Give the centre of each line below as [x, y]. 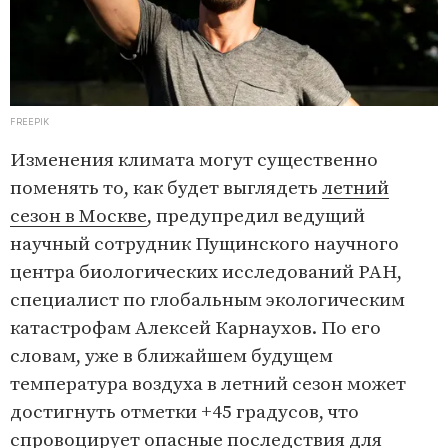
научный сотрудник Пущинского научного [204, 245]
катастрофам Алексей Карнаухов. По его [195, 329]
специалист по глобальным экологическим [207, 301]
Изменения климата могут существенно [194, 161]
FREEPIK [29, 122]
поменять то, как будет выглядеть [166, 189]
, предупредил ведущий [256, 217]
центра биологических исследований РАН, [206, 273]
